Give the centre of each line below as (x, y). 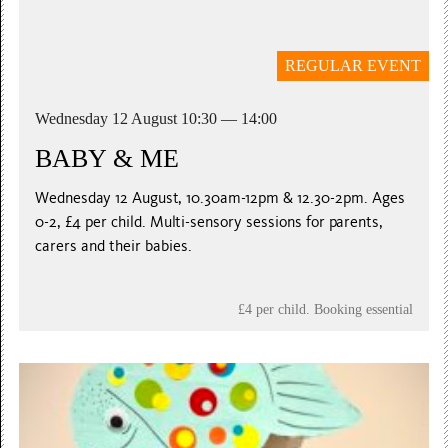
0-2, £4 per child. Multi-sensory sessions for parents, (209, 221)
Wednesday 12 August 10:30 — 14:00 (156, 118)
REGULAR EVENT (352, 65)
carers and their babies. (114, 245)
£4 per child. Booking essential (325, 308)
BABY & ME (107, 158)
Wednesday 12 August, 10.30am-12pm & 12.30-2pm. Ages (220, 197)
